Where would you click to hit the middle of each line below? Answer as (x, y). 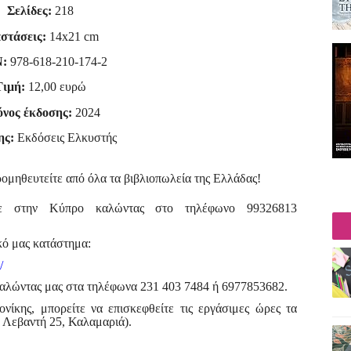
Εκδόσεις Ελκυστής (65, 137)
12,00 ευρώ (56, 87)
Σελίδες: (31, 11)
